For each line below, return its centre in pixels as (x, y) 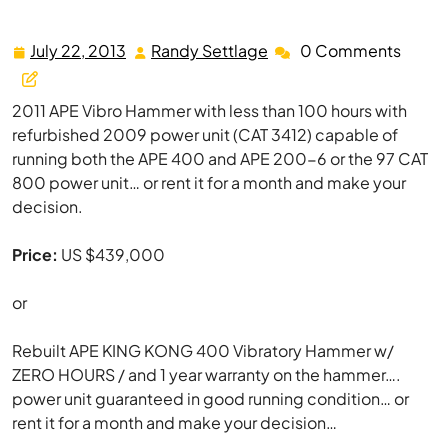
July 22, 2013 (78, 50)
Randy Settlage (209, 50)
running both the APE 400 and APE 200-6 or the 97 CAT (220, 158)
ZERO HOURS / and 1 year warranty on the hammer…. (206, 374)
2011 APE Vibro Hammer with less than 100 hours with (209, 110)
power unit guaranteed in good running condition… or (210, 398)
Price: (35, 254)
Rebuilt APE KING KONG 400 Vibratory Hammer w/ (203, 350)
